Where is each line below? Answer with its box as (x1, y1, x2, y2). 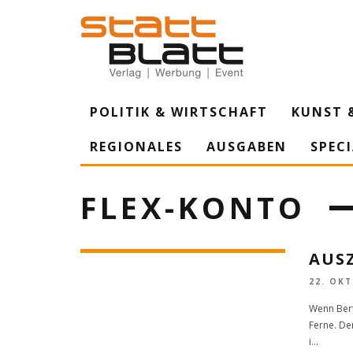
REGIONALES (90, 138, 183, 155)
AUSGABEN (206, 138, 287, 155)
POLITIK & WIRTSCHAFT (90, 103, 268, 121)
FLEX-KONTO (80, 187, 306, 228)
